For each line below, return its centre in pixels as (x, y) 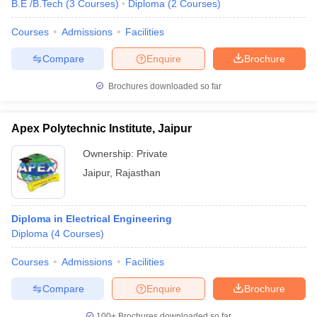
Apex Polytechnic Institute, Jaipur (102, 128)
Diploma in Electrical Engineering (92, 219)
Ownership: (110, 154)
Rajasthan (138, 173)
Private (152, 154)
